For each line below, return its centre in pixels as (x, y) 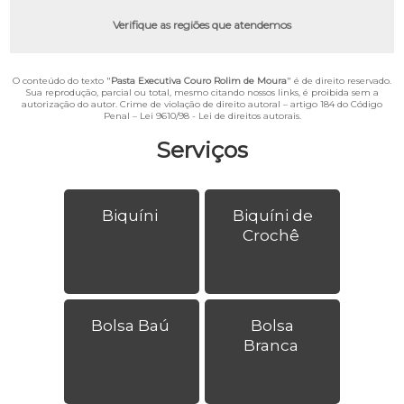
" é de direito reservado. (339, 80)
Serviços (202, 149)
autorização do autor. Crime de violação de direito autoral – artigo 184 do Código (202, 104)
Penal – (121, 115)
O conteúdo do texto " (62, 80)
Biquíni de (272, 215)
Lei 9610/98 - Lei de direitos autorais (219, 115)
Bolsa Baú (130, 325)
